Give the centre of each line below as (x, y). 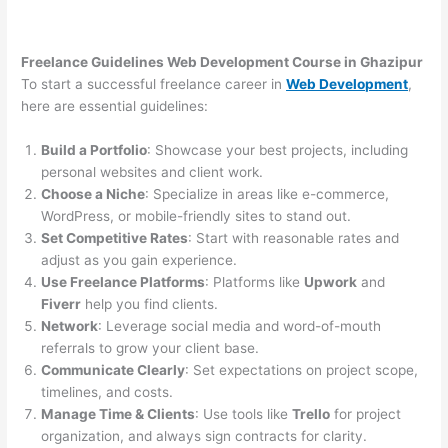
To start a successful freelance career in (154, 84)
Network (70, 326)
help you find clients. (150, 304)
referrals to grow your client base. (150, 348)
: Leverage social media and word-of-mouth (240, 326)
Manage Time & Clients (118, 414)
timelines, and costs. (107, 392)
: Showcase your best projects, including (278, 150)
